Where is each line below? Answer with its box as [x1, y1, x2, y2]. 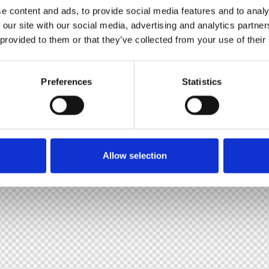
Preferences [41, 76, 92, 87]
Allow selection [102, 150, 167, 161]
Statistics [182, 76, 222, 87]
